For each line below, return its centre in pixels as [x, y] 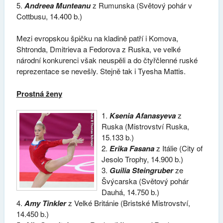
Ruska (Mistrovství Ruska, [146, 126]
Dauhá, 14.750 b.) [131, 192]
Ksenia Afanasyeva [143, 116]
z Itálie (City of [179, 148]
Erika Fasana [132, 149]
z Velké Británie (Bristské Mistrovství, [128, 203]
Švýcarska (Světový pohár [145, 181]
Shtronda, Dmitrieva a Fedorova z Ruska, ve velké [98, 49]
